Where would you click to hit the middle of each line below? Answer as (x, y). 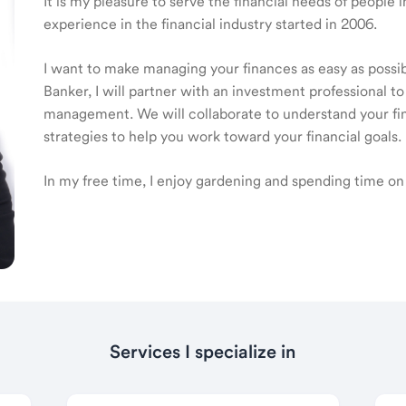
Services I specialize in (203, 352)
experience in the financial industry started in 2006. (210, 24)
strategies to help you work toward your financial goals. (222, 136)
